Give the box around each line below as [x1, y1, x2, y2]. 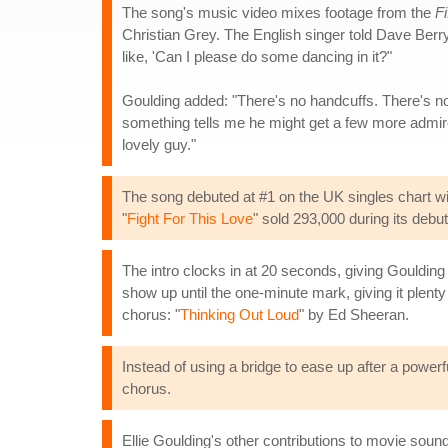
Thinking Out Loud [180, 306, 299, 323]
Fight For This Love [127, 210, 253, 227]
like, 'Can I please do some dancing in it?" [122, 48, 392, 65]
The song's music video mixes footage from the [122, 4, 435, 21]
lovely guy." [122, 136, 196, 153]
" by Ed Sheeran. [299, 306, 409, 323]
